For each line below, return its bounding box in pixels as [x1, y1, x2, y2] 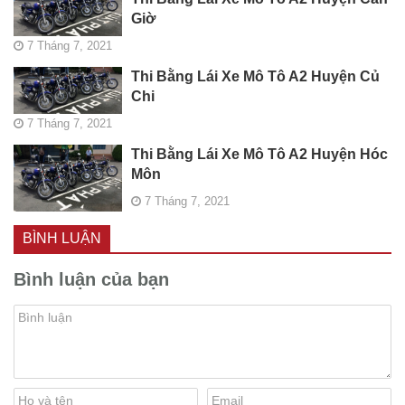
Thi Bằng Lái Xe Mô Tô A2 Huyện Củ [131, 69, 380, 85]
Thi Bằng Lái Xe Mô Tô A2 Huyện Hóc [131, 146, 388, 163]
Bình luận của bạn [14, 268, 169, 289]
